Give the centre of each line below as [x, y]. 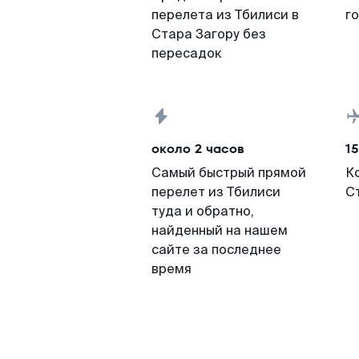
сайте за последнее [216, 250]
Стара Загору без [209, 34]
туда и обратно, [203, 211]
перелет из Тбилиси [216, 192]
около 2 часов [198, 149]
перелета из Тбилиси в [225, 15]
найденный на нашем [220, 230]
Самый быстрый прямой [229, 173]
